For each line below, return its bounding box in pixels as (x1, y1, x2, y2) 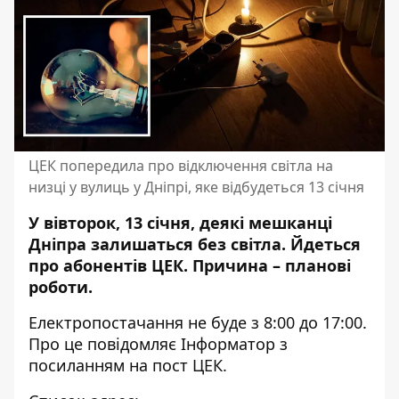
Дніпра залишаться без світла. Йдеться (28, 233, 361, 255)
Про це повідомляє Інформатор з (28, 333, 288, 354)
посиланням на (28, 354, 152, 376)
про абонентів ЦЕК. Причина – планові (28, 255, 351, 276)
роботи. (28, 276, 93, 297)
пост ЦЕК (152, 354, 223, 376)
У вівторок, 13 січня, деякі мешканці (28, 212, 332, 233)
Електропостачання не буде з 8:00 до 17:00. (28, 312, 367, 333)
